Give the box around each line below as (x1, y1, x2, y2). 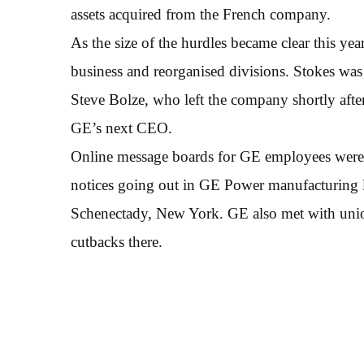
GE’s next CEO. (71, 119, 172, 136)
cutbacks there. (71, 232, 162, 250)
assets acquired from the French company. (71, 5, 331, 23)
